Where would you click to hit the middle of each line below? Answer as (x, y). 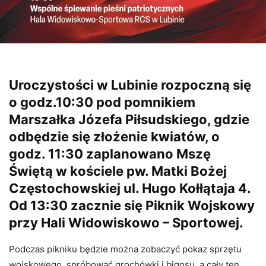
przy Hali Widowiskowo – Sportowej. (126, 223)
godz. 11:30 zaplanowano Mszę (110, 154)
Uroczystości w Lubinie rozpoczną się (130, 85)
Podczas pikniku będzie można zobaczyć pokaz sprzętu (125, 249)
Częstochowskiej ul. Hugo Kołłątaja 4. (130, 189)
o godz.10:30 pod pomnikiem (102, 102)
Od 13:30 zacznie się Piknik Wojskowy (132, 206)
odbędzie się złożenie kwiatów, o (114, 137)
